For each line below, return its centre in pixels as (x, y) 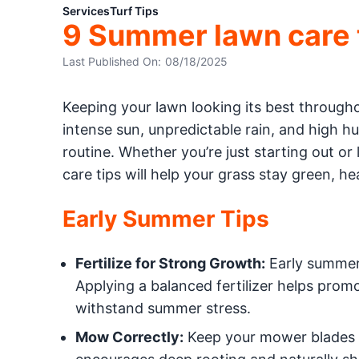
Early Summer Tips (165, 219)
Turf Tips (134, 11)
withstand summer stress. (163, 308)
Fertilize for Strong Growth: (170, 263)
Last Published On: (111, 61)
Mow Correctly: (129, 337)
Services (86, 11)
